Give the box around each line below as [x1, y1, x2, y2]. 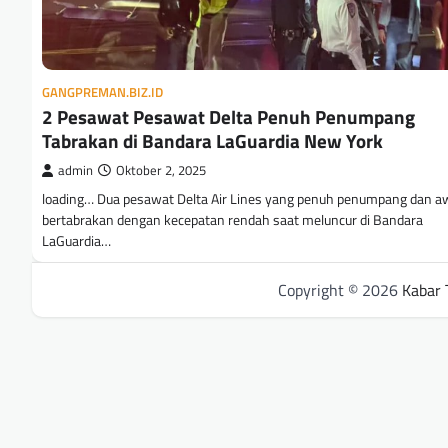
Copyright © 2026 [278, 278, 402, 303]
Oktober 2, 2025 [116, 161, 206, 181]
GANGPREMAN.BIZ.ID [42, 83, 163, 103]
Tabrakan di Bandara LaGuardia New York [42, 126, 383, 156]
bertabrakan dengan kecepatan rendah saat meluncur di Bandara [42, 209, 423, 232]
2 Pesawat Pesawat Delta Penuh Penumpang [42, 102, 415, 132]
